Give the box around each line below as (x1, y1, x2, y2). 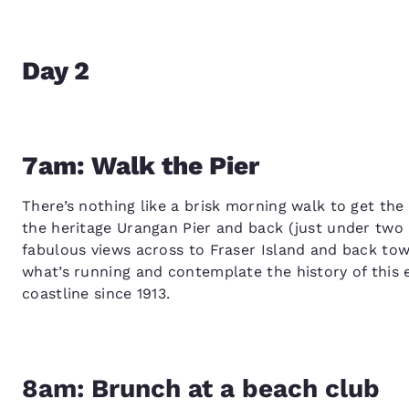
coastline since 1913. (22, 284, 171, 302)
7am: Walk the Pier (22, 150, 259, 181)
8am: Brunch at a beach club (22, 372, 380, 404)
